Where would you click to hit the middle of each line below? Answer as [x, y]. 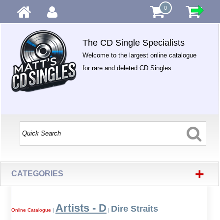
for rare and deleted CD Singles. [128, 68]
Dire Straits [134, 209]
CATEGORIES [38, 174]
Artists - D [81, 208]
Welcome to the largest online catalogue [140, 55]
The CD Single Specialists [134, 43]
